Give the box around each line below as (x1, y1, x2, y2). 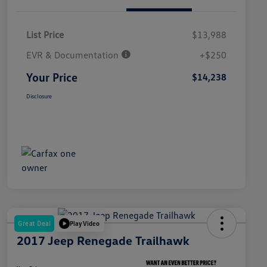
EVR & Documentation (26, 48, 121, 61)
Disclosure (26, 92, 52, 100)
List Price (26, 28, 64, 41)
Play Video (70, 219, 100, 228)
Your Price (26, 69, 77, 84)
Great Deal (18, 219, 51, 227)
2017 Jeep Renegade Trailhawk (17, 232, 190, 247)
